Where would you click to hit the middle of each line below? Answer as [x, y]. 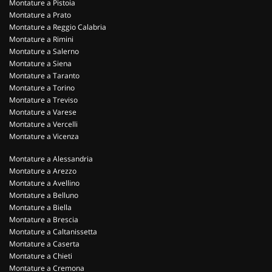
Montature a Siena [40, 63]
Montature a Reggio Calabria [58, 27]
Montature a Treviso [43, 100]
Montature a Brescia [44, 219]
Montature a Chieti [41, 256]
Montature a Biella [40, 207]
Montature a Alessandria [51, 159]
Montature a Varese [43, 112]
